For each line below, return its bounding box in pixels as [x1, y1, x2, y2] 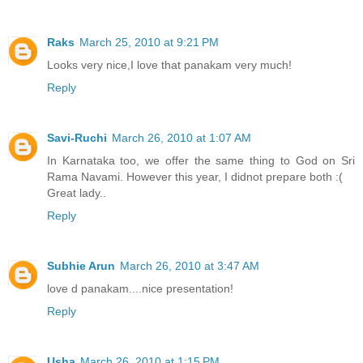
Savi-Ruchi [47, 131, 107, 144]
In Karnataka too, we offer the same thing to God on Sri [47, 154, 355, 167]
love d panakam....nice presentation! [47, 281, 233, 295]
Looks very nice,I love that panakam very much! [47, 58, 292, 72]
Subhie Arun [47, 258, 115, 272]
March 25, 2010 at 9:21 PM [79, 36, 219, 49]
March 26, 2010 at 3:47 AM [120, 258, 259, 272]
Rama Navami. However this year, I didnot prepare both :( [47, 170, 343, 183]
